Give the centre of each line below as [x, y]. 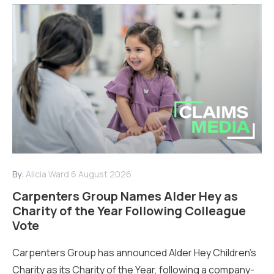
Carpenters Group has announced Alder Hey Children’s [134, 253]
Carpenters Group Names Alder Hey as [125, 196]
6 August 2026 [101, 174]
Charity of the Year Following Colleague [129, 211]
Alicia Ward [47, 174]
